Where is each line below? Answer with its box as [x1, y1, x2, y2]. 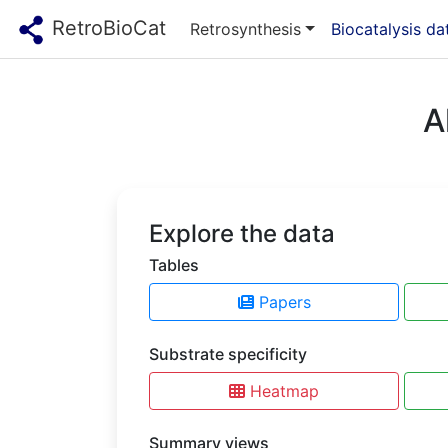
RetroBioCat [46, 16, 166, 40]
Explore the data [149, 219, 335, 249]
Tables [149, 255, 199, 276]
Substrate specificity [149, 344, 307, 365]
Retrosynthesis [190, 18, 301, 39]
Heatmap [250, 381, 319, 402]
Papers [258, 292, 311, 313]
